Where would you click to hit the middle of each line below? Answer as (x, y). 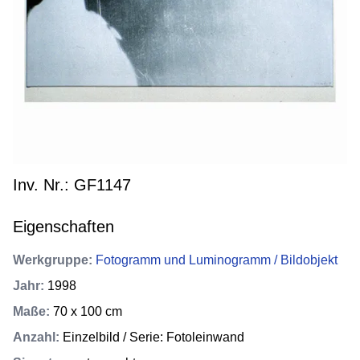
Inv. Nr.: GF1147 (72, 185)
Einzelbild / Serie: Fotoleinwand (153, 337)
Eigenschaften (63, 227)
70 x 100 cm (88, 312)
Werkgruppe (51, 260)
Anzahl (34, 337)
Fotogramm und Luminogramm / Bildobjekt (217, 260)
